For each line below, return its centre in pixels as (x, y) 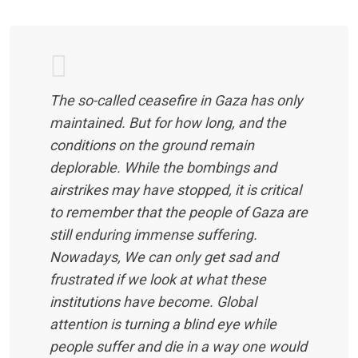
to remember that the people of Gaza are (179, 212)
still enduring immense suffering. (153, 235)
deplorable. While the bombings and (163, 167)
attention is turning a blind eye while (163, 324)
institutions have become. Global (153, 302)
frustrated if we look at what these (158, 279)
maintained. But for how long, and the (168, 123)
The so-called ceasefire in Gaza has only (176, 100)
